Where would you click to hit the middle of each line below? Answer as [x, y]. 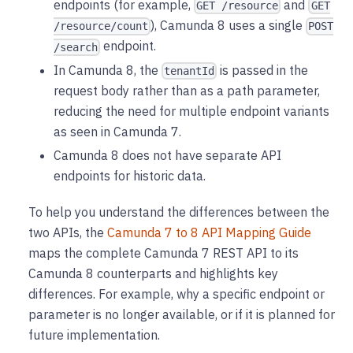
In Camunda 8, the [108, 70]
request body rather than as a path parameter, [187, 91]
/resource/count [101, 26]
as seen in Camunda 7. [117, 132]
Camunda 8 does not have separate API [167, 156]
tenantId [190, 71]
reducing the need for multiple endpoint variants [191, 111]
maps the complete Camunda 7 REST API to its [163, 253]
